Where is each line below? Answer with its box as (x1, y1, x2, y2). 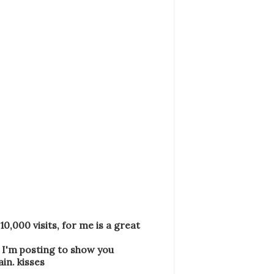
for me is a (62, 218, 111, 231)
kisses (17, 255, 45, 268)
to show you (57, 243, 114, 256)
